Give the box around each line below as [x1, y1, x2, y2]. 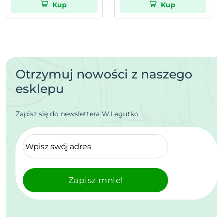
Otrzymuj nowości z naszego [15, 67, 192, 82]
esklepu [15, 81, 64, 96]
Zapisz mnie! [68, 175, 123, 185]
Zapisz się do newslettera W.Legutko [15, 109, 139, 119]
